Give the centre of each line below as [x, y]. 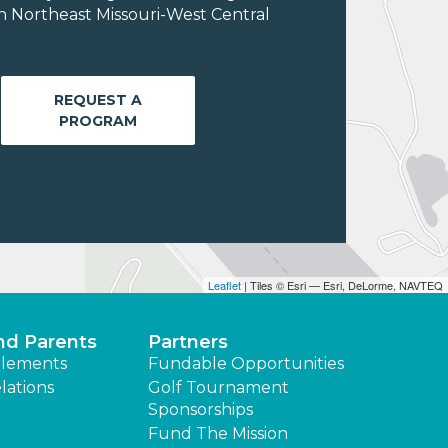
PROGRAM [98, 120]
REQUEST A [98, 99]
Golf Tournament [218, 388]
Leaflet [224, 285]
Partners [187, 342]
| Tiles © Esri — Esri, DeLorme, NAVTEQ [342, 285]
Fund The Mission [217, 434]
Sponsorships [200, 410]
